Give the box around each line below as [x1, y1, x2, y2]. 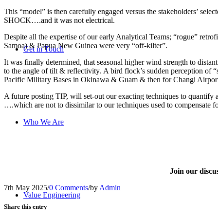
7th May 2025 [4, 183, 47, 192]
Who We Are [23, 118, 64, 126]
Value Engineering [23, 191, 80, 199]
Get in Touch [23, 45, 64, 53]
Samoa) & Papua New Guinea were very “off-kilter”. [4, 41, 167, 50]
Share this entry [4, 202, 47, 210]
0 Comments [49, 183, 88, 192]
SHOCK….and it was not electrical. [4, 16, 115, 24]
